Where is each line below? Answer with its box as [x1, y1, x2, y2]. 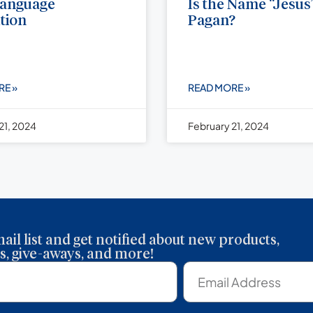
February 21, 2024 [188, 119, 269, 133]
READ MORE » [188, 81, 250, 94]
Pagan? [188, 14, 235, 29]
